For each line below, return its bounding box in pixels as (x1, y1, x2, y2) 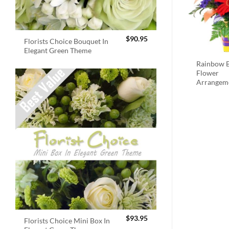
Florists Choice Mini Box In (24, 216, 110, 225)
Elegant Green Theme (24, 45, 92, 55)
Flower (196, 68, 219, 77)
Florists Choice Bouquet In (24, 36, 109, 45)
